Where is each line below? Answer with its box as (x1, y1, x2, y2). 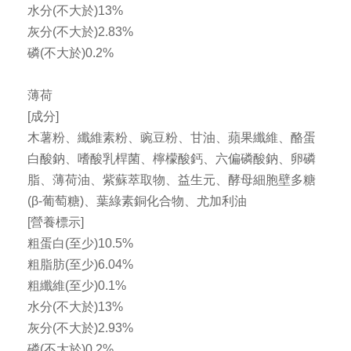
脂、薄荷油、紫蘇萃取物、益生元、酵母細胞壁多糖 (27, 173, 316, 187)
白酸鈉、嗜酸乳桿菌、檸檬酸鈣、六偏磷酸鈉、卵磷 (27, 152, 316, 166)
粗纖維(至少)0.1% (27, 279, 126, 293)
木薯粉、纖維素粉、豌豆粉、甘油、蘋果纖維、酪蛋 (27, 131, 316, 145)
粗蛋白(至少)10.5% (27, 237, 133, 251)
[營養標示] (27, 215, 84, 230)
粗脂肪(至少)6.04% (27, 258, 133, 272)
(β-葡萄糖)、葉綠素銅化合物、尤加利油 (27, 194, 247, 208)
